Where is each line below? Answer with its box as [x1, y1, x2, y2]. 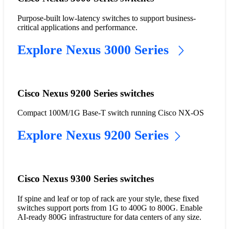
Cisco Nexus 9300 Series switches [17, 173, 154, 185]
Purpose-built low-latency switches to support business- [17, 13, 196, 22]
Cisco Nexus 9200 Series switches [17, 87, 154, 99]
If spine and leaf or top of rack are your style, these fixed [17, 194, 199, 203]
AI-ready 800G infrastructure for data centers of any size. [17, 212, 201, 221]
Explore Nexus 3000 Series [17, 42, 172, 57]
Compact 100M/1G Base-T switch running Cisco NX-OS [17, 108, 204, 118]
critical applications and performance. [17, 22, 138, 32]
